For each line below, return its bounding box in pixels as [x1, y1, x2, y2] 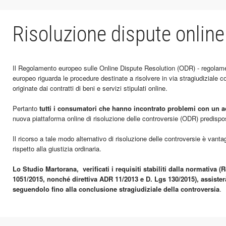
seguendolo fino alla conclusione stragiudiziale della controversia [13, 184, 219, 194]
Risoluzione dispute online [13, 22, 224, 46]
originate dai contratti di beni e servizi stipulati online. [13, 83, 167, 93]
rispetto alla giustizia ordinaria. [13, 144, 101, 153]
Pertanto [13, 103, 39, 113]
